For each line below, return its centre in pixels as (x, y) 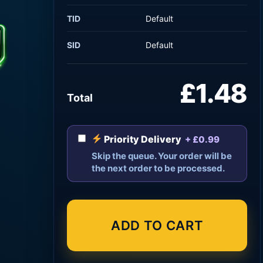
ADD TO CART (157, 225)
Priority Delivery (142, 139)
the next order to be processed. (159, 168)
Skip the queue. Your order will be (162, 156)
